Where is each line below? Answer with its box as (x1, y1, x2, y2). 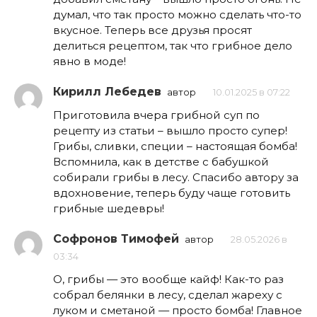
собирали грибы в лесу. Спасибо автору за (53, 171, 299, 185)
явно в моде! (53, 54, 126, 69)
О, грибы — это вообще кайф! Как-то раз (53, 272, 284, 287)
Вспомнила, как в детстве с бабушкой (53, 155, 269, 169)
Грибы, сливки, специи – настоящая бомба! (53, 139, 297, 154)
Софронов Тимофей (53, 232, 179, 246)
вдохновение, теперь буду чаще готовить (53, 186, 290, 200)
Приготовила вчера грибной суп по (53, 108, 260, 122)
